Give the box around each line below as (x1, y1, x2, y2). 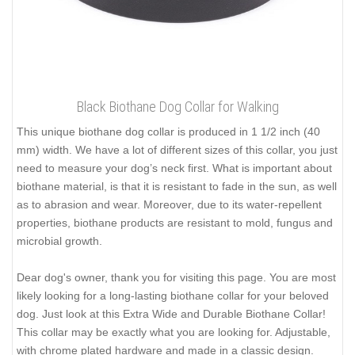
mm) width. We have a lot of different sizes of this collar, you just (17, 143, 338, 157)
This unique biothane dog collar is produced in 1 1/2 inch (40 (17, 125, 320, 139)
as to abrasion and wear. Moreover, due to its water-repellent (17, 198, 322, 212)
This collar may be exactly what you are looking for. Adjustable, (17, 326, 330, 339)
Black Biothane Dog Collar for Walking (76, 98, 279, 116)
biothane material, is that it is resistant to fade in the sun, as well (17, 180, 337, 193)
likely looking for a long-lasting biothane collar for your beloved (17, 289, 329, 303)
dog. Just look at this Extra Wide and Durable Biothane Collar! (17, 307, 326, 321)
